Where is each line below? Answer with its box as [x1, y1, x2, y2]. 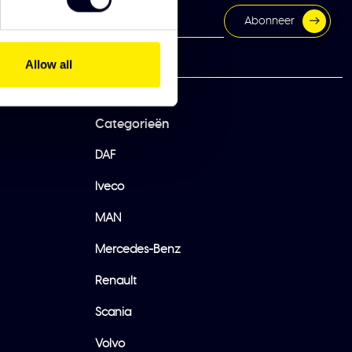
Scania [95, 306, 131, 318]
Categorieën [95, 118, 169, 130]
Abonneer [244, 16, 295, 27]
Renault [95, 275, 137, 287]
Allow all [25, 57, 73, 71]
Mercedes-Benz [95, 244, 181, 255]
